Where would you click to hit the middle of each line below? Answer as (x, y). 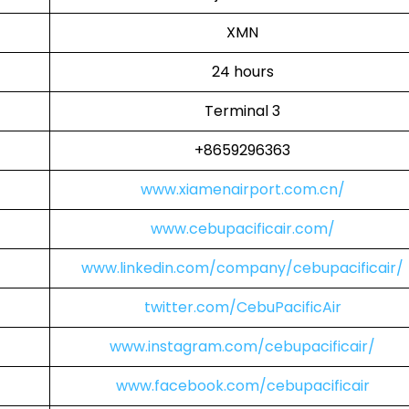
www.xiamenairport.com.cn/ (242, 189)
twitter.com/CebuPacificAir (242, 307)
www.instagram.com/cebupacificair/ (242, 346)
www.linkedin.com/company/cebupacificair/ (242, 268)
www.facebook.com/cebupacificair (242, 386)
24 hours (242, 72)
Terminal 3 (242, 111)
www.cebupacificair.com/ (242, 229)
